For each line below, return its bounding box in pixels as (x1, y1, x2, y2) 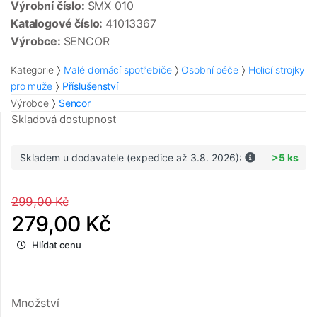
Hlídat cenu (32, 239, 81, 251)
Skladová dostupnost (11, 113, 116, 127)
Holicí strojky (248, 64, 305, 76)
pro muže (11, 80, 52, 93)
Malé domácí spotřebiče (63, 64, 172, 76)
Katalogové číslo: (11, 16, 106, 31)
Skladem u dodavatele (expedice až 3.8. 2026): (19, 151, 245, 164)
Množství (11, 296, 59, 311)
